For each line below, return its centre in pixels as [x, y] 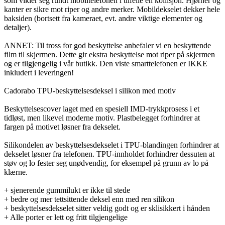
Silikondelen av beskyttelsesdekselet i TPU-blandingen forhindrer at [111, 145]
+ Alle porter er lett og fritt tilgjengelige [66, 217]
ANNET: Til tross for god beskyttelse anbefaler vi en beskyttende [107, 45]
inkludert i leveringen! [39, 72]
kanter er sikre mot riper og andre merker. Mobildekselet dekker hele [112, 9]
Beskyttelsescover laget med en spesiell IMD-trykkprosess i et [102, 108]
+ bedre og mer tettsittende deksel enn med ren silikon [89, 199]
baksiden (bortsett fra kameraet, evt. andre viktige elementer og [103, 18]
